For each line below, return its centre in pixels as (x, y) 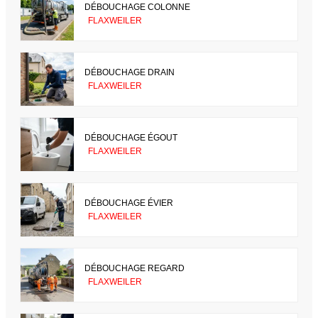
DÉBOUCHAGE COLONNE (137, 7)
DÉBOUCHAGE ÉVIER (129, 203)
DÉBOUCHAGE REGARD (135, 268)
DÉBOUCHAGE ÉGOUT (131, 137)
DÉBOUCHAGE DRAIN (130, 72)
